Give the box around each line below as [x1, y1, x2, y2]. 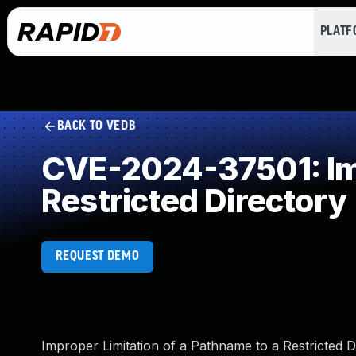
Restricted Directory [41, 181, 347, 220]
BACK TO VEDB [56, 119, 137, 133]
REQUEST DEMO [55, 250, 140, 263]
